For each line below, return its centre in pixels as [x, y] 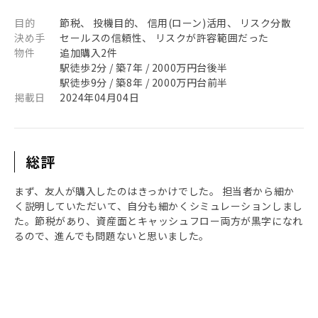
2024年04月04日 [100, 97]
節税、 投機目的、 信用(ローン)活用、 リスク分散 [176, 23]
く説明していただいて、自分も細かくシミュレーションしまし [159, 206]
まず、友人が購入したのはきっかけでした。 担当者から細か [154, 191]
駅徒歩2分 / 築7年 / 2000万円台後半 [144, 67]
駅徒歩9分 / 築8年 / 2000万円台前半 [144, 82]
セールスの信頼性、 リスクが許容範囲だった [164, 38]
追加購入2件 [89, 53]
